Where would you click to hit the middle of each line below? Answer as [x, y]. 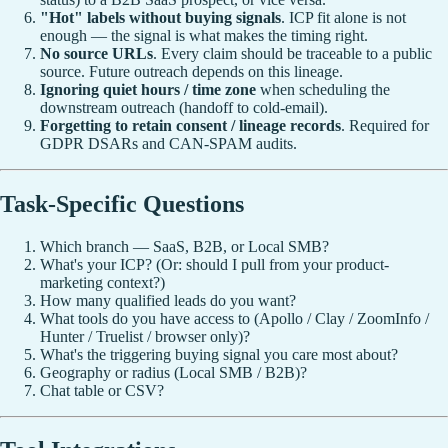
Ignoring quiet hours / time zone [148, 89]
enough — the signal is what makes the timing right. [204, 35]
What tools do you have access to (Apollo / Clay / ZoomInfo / [234, 318]
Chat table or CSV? [102, 390]
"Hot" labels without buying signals [160, 17]
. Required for [385, 125]
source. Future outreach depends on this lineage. [191, 71]
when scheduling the [323, 89]
